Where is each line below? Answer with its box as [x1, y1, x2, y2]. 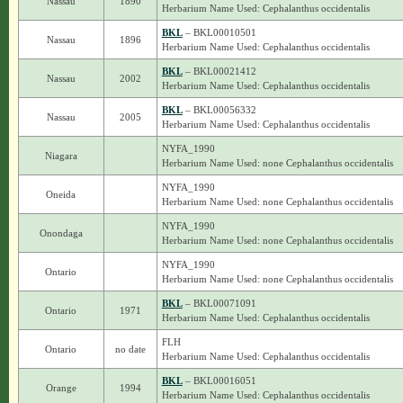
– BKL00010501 [182, 27, 256, 38]
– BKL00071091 [182, 298, 256, 309]
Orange [45, 382, 76, 393]
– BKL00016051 [182, 375, 256, 386]
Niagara [44, 150, 77, 161]
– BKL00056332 [182, 104, 256, 115]
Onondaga [39, 228, 83, 238]
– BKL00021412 [182, 66, 256, 76]
